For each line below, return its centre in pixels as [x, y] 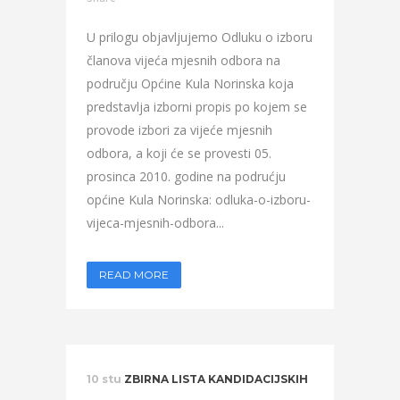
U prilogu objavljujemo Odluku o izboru [200, 37]
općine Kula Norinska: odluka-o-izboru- [199, 200]
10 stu [104, 379]
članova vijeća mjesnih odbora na [183, 60]
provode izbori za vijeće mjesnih [179, 130]
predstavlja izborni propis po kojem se [197, 107]
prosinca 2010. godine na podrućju [186, 176]
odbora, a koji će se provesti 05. [179, 153]
